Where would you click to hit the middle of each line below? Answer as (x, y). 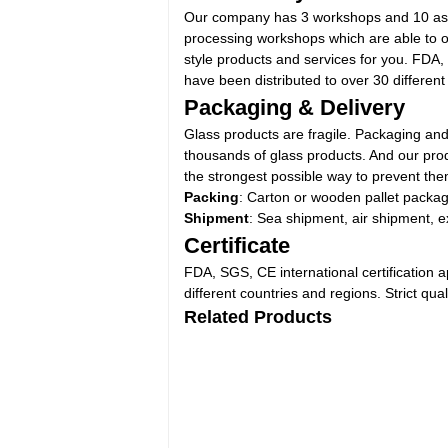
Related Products (258, 317)
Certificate (237, 245)
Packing (211, 197)
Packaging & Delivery (294, 107)
